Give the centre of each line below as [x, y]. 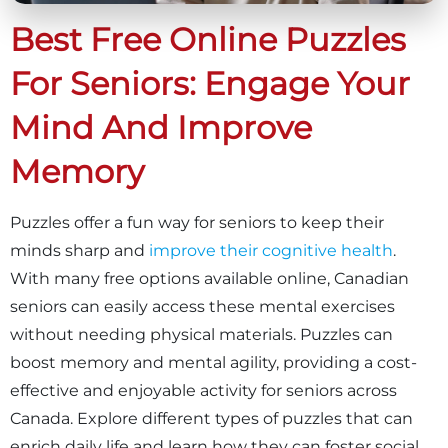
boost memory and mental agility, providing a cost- [213, 362]
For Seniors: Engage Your [210, 83]
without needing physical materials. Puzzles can [201, 334]
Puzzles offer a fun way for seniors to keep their [197, 222]
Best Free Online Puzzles [208, 39]
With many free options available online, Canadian [209, 278]
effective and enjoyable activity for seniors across [203, 390]
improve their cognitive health [271, 250]
